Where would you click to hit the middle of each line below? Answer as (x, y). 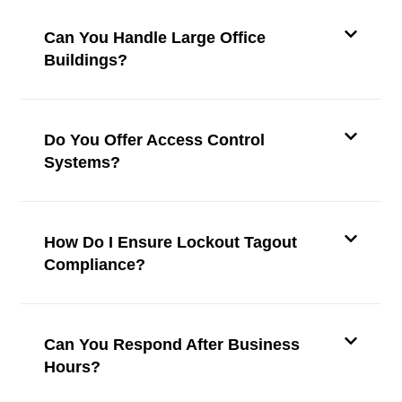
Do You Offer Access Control (154, 140)
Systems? (82, 163)
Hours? (72, 367)
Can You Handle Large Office (154, 38)
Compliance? (94, 265)
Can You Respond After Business (171, 345)
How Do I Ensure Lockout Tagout (170, 243)
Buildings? (85, 61)
